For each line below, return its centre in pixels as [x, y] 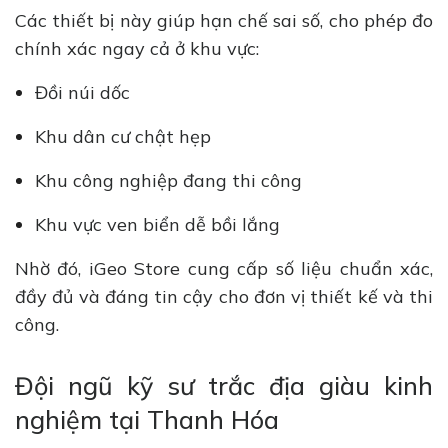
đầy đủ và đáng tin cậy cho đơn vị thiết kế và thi [224, 297]
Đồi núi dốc [85, 93]
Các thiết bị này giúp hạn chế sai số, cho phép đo [224, 21]
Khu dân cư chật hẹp [125, 137]
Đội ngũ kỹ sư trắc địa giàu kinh [224, 386]
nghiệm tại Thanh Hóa [154, 420]
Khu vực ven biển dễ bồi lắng [162, 225]
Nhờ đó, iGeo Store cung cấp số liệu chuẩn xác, [224, 269]
